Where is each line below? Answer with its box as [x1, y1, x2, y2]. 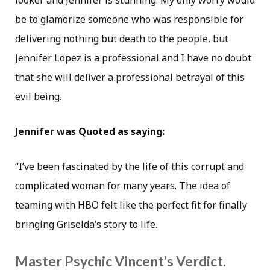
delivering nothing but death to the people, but [15, 32, 228, 46]
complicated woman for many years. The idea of [15, 179, 230, 193]
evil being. [15, 90, 61, 104]
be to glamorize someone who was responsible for [15, 13, 243, 27]
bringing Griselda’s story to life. [15, 218, 157, 231]
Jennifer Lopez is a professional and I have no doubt [15, 51, 251, 65]
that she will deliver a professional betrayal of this [15, 71, 245, 84]
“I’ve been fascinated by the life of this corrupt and [15, 160, 244, 174]
